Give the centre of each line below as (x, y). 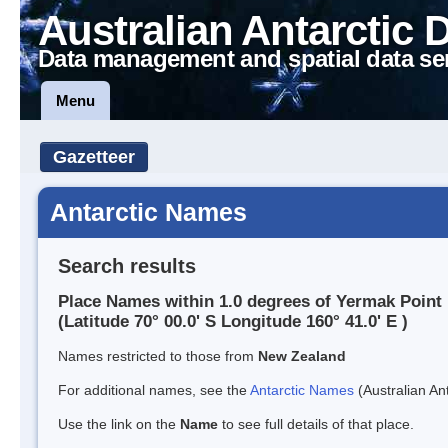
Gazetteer (94, 157)
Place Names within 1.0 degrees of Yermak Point (250, 302)
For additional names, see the (154, 390)
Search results (127, 265)
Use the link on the (119, 424)
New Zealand (302, 356)
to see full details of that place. (316, 424)
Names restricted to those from (158, 356)
